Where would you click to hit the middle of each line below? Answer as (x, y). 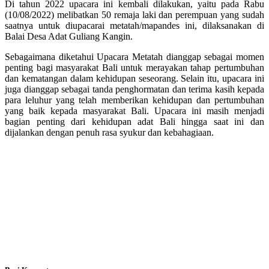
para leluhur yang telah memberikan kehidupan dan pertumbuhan (134, 100)
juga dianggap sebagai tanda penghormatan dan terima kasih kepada (134, 89)
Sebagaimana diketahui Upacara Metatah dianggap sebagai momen (134, 57)
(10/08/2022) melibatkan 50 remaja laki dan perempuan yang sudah (134, 15)
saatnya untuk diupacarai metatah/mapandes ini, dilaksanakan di (134, 26)
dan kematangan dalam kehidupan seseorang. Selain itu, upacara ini (134, 79)
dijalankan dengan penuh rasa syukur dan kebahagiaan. (109, 133)
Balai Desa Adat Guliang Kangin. (69, 37)
